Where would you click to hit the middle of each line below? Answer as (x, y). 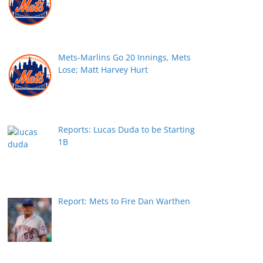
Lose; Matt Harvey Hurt (103, 70)
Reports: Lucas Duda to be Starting (126, 129)
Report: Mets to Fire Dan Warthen (124, 201)
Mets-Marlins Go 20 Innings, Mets (124, 58)
